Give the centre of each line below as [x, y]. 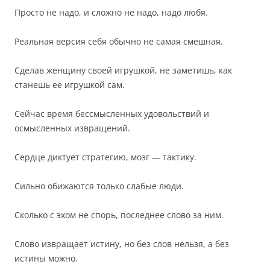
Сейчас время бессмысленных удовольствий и [112, 114]
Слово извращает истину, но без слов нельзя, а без [122, 244]
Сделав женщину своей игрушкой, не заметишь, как [123, 70]
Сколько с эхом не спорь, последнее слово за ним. [119, 215]
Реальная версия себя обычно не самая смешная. [119, 41]
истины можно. [46, 258]
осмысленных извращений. [72, 128]
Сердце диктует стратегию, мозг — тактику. [105, 157]
